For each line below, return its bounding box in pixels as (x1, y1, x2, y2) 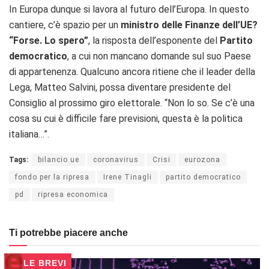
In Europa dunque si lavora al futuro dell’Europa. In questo (9, 4, 249, 16)
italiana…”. (9, 128, 49, 141)
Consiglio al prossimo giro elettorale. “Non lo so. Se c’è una (9, 97, 255, 109)
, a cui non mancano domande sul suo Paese (67, 50, 251, 62)
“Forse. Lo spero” (9, 35, 88, 47)
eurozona (184, 156, 220, 165)
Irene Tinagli (103, 173, 152, 182)
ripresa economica (38, 190, 108, 199)
